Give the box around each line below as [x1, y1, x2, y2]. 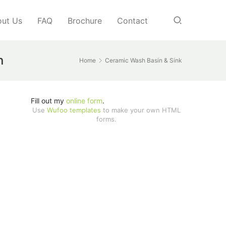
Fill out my [31, 96, 66, 105]
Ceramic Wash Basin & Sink [105, 56, 182, 64]
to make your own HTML [101, 106, 181, 114]
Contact [117, 16, 148, 26]
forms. [96, 115, 117, 123]
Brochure [68, 16, 102, 26]
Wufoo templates [47, 106, 101, 114]
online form [66, 96, 102, 105]
